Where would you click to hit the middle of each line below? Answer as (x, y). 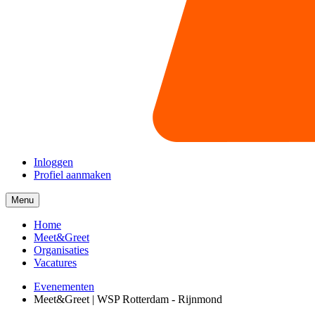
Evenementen (64, 287)
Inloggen (53, 162)
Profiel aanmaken (72, 175)
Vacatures (55, 263)
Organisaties (61, 250)
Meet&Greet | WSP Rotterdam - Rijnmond (128, 299)
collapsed (52, 210)
